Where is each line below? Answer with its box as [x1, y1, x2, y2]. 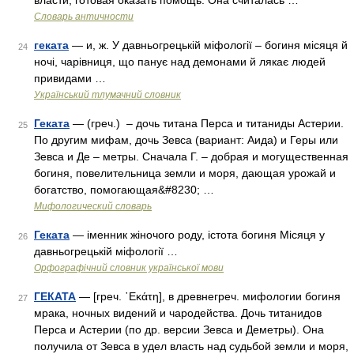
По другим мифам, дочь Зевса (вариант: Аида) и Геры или [34, 134, 338, 146]
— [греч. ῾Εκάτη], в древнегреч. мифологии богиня [76, 290, 341, 303]
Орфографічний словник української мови [34, 262, 224, 273]
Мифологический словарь [34, 201, 152, 212]
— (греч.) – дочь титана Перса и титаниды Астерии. [70, 117, 344, 130]
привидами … [34, 72, 106, 85]
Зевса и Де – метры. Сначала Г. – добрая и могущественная [34, 150, 348, 163]
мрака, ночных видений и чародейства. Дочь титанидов [34, 307, 322, 319]
